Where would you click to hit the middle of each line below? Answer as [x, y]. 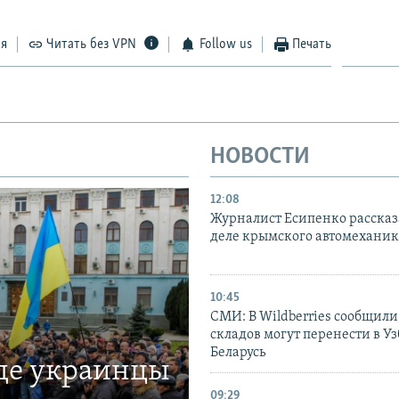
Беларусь [238, 352]
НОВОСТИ [260, 158]
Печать [312, 45]
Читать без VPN [92, 45]
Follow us [225, 45]
